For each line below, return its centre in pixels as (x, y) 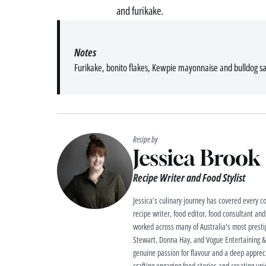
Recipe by (145, 140)
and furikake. (140, 11)
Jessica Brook (197, 158)
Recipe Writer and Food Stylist (189, 178)
